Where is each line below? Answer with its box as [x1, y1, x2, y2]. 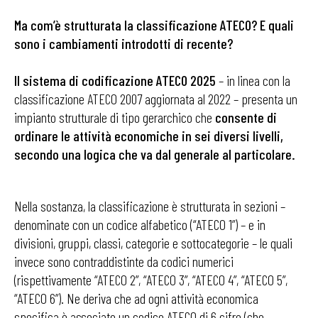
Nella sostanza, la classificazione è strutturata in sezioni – [14, 197, 285, 214]
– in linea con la [216, 72, 290, 89]
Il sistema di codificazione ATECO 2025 [14, 72, 216, 89]
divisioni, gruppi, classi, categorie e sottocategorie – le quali [14, 234, 292, 251]
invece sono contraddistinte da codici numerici [14, 253, 234, 270]
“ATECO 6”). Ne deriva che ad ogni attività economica [14, 290, 258, 307]
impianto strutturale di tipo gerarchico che [14, 109, 215, 126]
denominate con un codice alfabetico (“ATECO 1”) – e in [14, 216, 265, 233]
